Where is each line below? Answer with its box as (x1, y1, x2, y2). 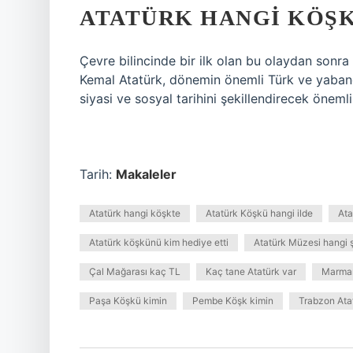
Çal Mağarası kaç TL (89, 266, 180, 277)
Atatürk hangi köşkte (89, 207, 180, 219)
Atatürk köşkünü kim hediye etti (89, 236, 229, 248)
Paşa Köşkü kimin (89, 295, 167, 307)
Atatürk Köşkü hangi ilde (206, 207, 313, 219)
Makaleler (116, 166, 176, 182)
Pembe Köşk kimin (192, 295, 273, 307)
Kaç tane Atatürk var (206, 266, 296, 277)
